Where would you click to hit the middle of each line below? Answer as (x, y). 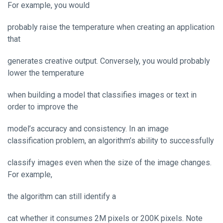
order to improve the (43, 107)
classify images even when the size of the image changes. (110, 162)
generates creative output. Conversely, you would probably (109, 61)
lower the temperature (46, 73)
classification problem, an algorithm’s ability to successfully (111, 140)
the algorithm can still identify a (62, 196)
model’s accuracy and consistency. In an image (88, 128)
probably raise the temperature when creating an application (111, 27)
